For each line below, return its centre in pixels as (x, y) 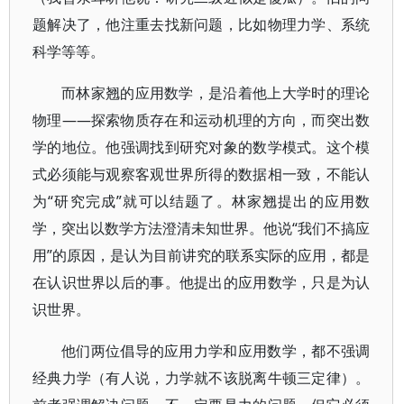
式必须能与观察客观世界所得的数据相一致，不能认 (202, 174)
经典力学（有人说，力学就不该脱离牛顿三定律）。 (202, 378)
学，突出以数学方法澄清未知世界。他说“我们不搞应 (202, 228)
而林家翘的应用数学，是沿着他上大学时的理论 (216, 93)
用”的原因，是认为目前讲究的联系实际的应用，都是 (202, 255)
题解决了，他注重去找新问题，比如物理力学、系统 (202, 24)
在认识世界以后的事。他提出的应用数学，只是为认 (202, 282)
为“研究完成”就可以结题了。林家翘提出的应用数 (202, 201)
